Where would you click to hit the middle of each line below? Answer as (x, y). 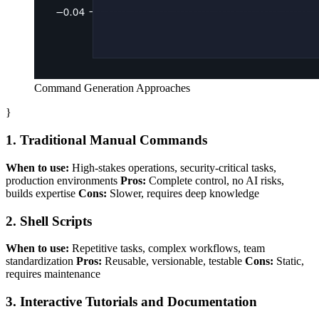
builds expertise (42, 193)
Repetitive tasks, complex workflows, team (167, 249)
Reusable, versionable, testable (173, 261)
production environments (63, 180)
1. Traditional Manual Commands (106, 140)
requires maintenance (53, 274)
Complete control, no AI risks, (215, 180)
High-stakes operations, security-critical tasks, (173, 167)
